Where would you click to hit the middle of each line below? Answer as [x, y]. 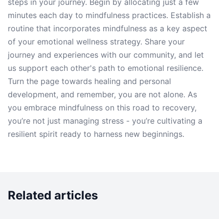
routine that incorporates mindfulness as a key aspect [108, 28]
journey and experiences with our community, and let [106, 55]
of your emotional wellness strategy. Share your [96, 42]
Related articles [53, 195]
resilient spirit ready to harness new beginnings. [96, 134]
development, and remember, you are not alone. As [102, 94]
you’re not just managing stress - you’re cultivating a [105, 121]
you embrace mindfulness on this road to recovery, [102, 108]
